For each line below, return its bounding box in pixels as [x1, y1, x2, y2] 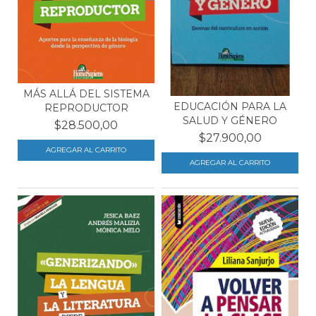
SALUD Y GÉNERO [183, 114, 277, 128]
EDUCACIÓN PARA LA [174, 100, 286, 114]
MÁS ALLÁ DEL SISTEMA [23, 87, 150, 100]
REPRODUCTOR [44, 101, 128, 114]
